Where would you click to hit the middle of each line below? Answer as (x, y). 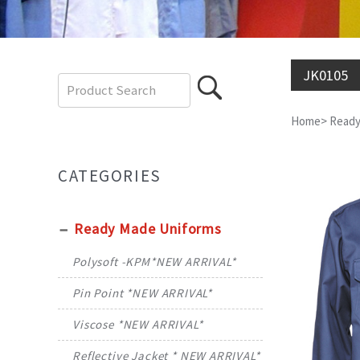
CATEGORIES (110, 176)
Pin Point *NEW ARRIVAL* (143, 293)
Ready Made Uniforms (148, 229)
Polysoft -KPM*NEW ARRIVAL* (154, 262)
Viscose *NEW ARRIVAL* (138, 325)
